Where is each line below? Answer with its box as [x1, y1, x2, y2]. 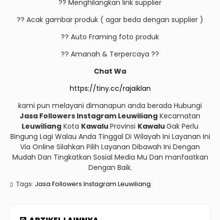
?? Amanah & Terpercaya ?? [61, 49, 159, 59]
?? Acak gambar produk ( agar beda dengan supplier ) [17, 15, 203, 25]
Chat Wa [94, 66, 126, 76]
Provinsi [110, 121, 137, 131]
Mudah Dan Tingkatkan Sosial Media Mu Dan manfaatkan [12, 152, 208, 162]
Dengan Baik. [88, 163, 132, 172]
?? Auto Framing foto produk [61, 32, 159, 42]
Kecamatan [158, 111, 200, 121]
